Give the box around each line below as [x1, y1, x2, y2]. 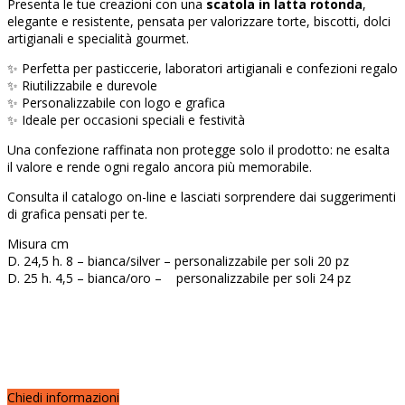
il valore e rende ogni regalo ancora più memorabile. [7, 157, 312, 175]
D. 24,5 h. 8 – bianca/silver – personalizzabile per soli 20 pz [7, 251, 349, 269]
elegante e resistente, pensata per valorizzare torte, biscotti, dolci [7, 12, 391, 30]
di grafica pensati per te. [7, 204, 147, 222]
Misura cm [7, 234, 69, 252]
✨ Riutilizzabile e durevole [7, 76, 157, 94]
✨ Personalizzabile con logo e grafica [7, 93, 225, 111]
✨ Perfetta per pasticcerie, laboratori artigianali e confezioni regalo [7, 59, 398, 77]
